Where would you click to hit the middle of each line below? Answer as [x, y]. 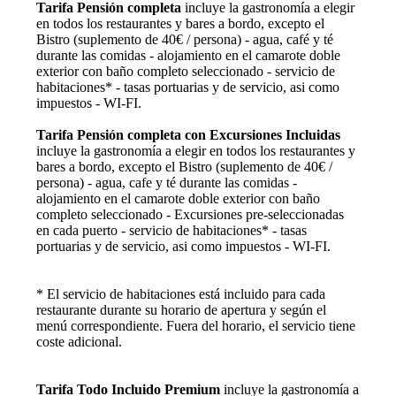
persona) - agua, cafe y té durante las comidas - [166, 183]
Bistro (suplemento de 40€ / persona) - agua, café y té [184, 40]
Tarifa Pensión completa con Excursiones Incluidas [188, 135]
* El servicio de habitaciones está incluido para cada [180, 294]
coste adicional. [79, 342]
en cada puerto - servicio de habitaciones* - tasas [171, 231]
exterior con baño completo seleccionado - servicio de [185, 72]
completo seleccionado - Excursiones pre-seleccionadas [190, 215]
